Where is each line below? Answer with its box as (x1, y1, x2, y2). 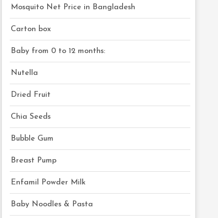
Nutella (11, 69, 38, 77)
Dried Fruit (11, 91, 51, 99)
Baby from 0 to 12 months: (11, 47, 106, 55)
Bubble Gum (11, 135, 54, 143)
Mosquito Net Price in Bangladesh (11, 3, 136, 11)
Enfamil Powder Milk (11, 179, 86, 186)
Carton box (11, 25, 52, 33)
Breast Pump (11, 157, 57, 164)
